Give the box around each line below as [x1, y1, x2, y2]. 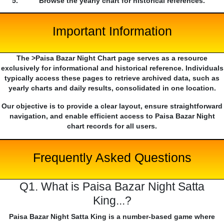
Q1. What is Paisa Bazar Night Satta [19, 180, 204, 193]
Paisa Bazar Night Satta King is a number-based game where [9, 212, 215, 221]
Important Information [52, 24, 172, 38]
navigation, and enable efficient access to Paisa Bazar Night [9, 112, 215, 120]
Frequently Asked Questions [32, 150, 191, 165]
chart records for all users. [67, 122, 157, 130]
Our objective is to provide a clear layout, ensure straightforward [1, 102, 222, 110]
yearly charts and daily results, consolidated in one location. [8, 84, 216, 92]
